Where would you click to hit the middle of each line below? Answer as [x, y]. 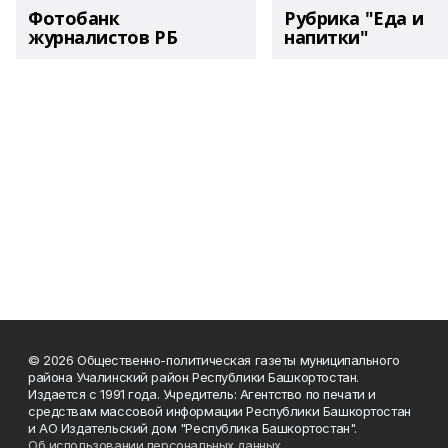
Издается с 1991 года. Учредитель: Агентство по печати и [202, 393]
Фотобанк [74, 18]
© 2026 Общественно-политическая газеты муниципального [214, 359]
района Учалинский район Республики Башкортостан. [193, 376]
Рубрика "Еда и [354, 18]
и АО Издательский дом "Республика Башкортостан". [192, 427]
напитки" [326, 37]
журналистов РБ [103, 37]
